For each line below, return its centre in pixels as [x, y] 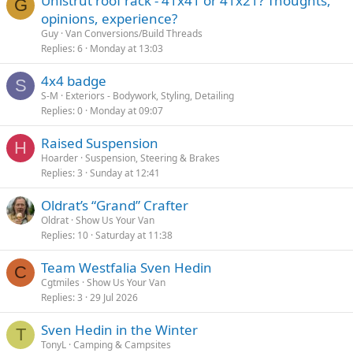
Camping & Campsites [122, 345]
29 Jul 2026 [114, 297]
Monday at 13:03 [126, 48]
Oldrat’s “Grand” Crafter [115, 205]
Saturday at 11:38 [134, 235]
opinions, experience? [109, 19]
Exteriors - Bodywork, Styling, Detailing [150, 96]
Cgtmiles [60, 282]
